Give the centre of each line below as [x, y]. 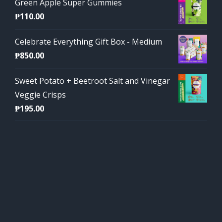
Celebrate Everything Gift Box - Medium [88, 42]
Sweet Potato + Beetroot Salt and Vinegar [92, 81]
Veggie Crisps [40, 95]
